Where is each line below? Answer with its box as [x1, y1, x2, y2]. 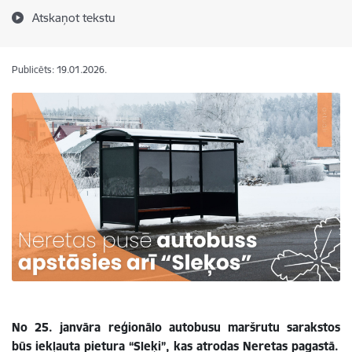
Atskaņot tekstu [32, 10, 115, 25]
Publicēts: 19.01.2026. [12, 64, 107, 75]
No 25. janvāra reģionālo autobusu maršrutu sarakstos [12, 319, 340, 335]
